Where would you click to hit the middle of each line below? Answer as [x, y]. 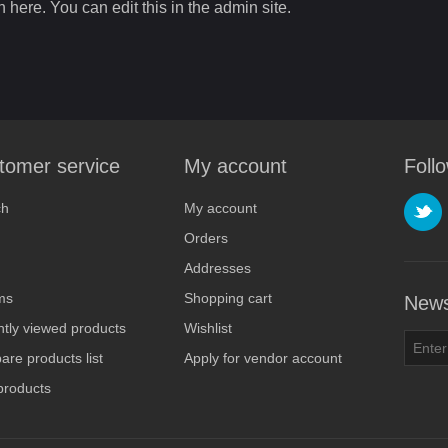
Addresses [217, 268]
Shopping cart [228, 298]
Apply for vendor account [263, 358]
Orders [206, 238]
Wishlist [208, 328]
